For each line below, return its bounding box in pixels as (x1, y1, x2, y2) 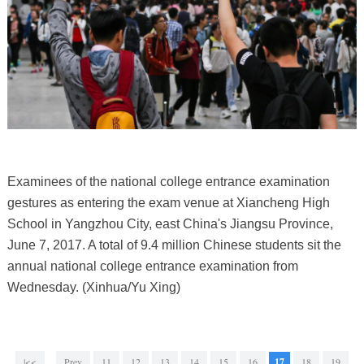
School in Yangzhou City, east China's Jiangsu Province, (6, 216, 333, 231)
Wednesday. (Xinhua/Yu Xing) (6, 279, 180, 294)
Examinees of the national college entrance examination (6, 174, 330, 188)
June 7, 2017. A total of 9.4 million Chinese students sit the (6, 237, 341, 252)
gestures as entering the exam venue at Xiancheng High (6, 195, 330, 210)
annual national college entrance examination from (6, 258, 298, 273)
